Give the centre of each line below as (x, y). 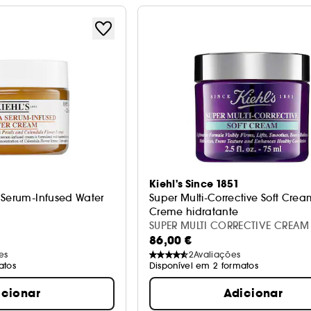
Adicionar (253, 293)
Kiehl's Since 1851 (194, 184)
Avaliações (217, 254)
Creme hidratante (194, 212)
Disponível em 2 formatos (204, 266)
